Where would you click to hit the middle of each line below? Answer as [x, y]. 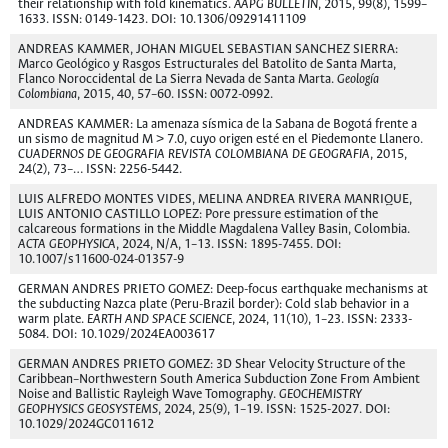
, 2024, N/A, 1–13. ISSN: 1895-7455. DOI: [228, 244]
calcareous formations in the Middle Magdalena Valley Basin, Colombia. [214, 229]
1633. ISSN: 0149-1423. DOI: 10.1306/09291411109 [162, 19]
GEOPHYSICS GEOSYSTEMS [88, 409]
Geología [358, 79]
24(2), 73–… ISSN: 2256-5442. [100, 169]
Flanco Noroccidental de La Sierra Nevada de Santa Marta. [177, 79]
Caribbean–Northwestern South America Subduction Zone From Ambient [219, 379]
